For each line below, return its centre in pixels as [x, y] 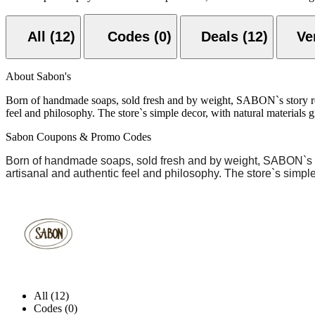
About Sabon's [38, 77]
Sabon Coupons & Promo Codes [78, 137]
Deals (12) [234, 37]
